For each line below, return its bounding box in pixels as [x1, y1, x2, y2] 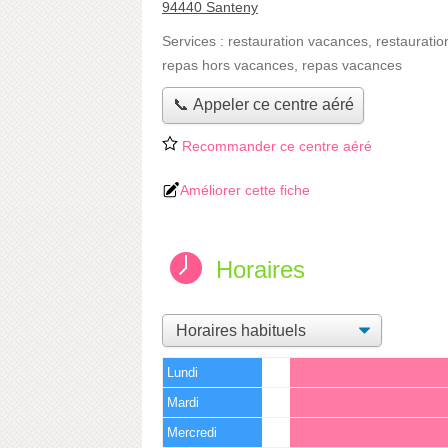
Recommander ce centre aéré [178, 137, 372, 154]
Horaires [216, 255, 305, 283]
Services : [162, 33, 228, 49]
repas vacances [302, 57, 402, 73]
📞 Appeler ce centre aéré [172, 96, 354, 114]
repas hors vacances [162, 57, 294, 73]
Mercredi [167, 425, 217, 440]
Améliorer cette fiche [180, 181, 310, 198]
